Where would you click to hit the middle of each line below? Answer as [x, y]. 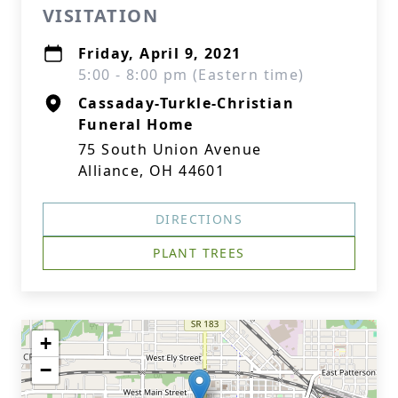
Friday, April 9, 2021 [160, 53]
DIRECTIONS [199, 219]
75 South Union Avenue [170, 149]
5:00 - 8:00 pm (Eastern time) [191, 75]
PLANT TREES [199, 253]
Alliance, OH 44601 [152, 171]
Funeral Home [136, 124]
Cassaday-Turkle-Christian [186, 103]
